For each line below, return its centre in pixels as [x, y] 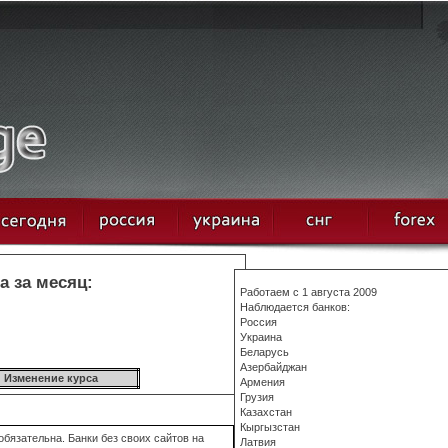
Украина [261, 337]
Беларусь [264, 352]
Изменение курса [50, 378]
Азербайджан [273, 367]
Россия [258, 322]
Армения [262, 382]
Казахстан [266, 412]
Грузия [257, 397]
